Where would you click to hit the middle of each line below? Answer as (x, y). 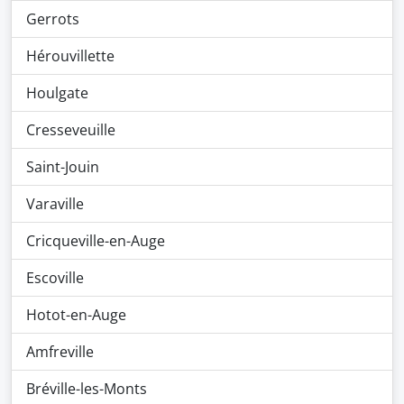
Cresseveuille (71, 130)
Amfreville (60, 352)
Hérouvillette (70, 56)
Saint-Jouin (63, 167)
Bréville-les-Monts (87, 389)
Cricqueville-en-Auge (96, 241)
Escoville (55, 278)
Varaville (55, 204)
